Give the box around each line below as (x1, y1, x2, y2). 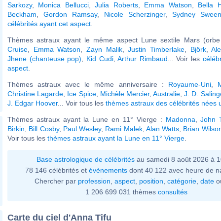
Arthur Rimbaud (117, 54, 168, 63)
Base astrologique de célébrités (36, 155, 135, 163)
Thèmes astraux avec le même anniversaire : (7, 80, 168, 88)
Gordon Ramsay (43, 10, 97, 18)
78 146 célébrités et (25, 166, 89, 174)
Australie (153, 89, 181, 98)
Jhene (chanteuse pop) (7, 54, 82, 63)
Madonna (165, 115, 195, 123)
